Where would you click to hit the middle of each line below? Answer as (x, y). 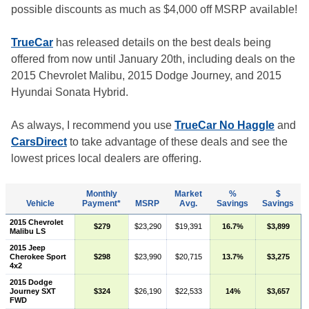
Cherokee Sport (38, 257)
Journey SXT (32, 291)
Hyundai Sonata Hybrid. (70, 92)
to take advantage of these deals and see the (177, 142)
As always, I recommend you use (93, 126)
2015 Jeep (27, 248)
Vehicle (40, 204)
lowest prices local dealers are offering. (106, 159)
